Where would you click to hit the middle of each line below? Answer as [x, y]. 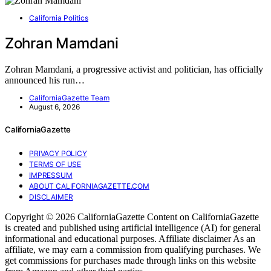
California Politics [59, 18]
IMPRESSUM [51, 175]
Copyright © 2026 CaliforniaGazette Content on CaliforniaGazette [132, 217]
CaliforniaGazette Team [69, 97]
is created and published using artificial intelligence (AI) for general [133, 227]
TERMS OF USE [55, 164]
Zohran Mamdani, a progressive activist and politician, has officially [134, 69]
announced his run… [45, 80]
